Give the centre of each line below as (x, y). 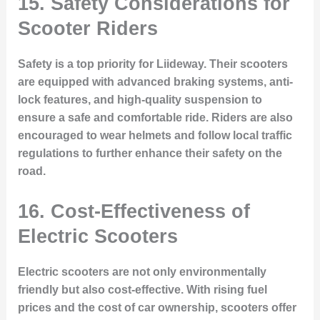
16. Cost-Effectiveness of (134, 211)
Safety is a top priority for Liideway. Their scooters (152, 64)
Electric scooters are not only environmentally (142, 271)
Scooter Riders (87, 29)
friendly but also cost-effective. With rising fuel (142, 289)
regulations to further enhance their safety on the (150, 154)
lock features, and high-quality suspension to (140, 100)
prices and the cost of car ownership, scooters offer (157, 307)
